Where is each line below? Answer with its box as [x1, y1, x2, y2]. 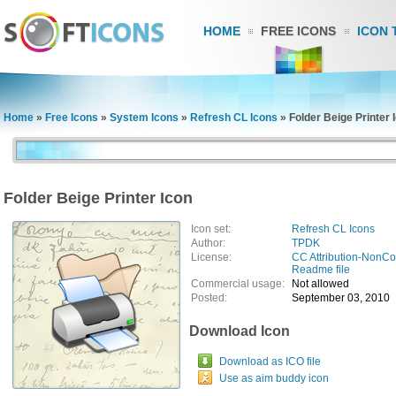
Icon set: [191, 223, 231, 235]
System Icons [110, 111, 179, 124]
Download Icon [189, 324, 290, 339]
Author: [191, 237, 225, 249]
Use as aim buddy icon [219, 372, 329, 385]
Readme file [292, 263, 350, 276]
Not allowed [292, 278, 349, 290]
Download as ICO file [219, 355, 321, 368]
